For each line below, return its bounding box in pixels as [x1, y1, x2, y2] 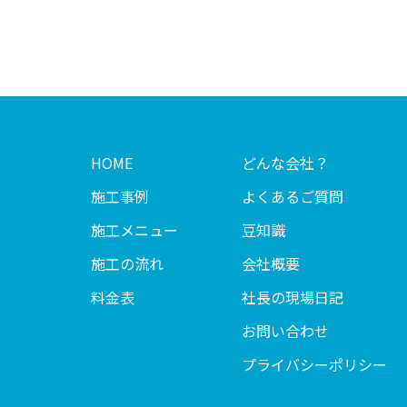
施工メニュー [91, 219, 178, 241]
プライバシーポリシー [242, 353, 387, 375]
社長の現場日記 [242, 286, 343, 308]
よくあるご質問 [242, 185, 343, 207]
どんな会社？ [242, 152, 329, 174]
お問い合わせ [242, 320, 329, 342]
